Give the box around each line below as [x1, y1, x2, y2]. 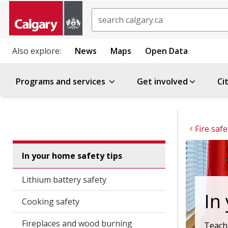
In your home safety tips [21, 150, 122, 161]
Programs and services [16, 76, 107, 87]
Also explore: [12, 45, 61, 56]
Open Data [145, 45, 188, 56]
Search [91, 8, 118, 19]
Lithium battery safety [21, 174, 106, 185]
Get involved [137, 76, 188, 87]
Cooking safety [21, 196, 79, 207]
